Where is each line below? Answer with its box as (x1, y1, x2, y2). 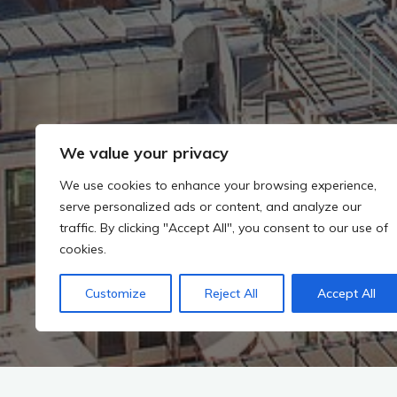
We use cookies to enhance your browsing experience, (59, 177, 377, 193)
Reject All (205, 285, 259, 301)
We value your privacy (59, 143, 229, 163)
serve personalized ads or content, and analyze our (59, 198, 362, 214)
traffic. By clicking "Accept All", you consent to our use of (59, 220, 388, 236)
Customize (85, 285, 147, 301)
